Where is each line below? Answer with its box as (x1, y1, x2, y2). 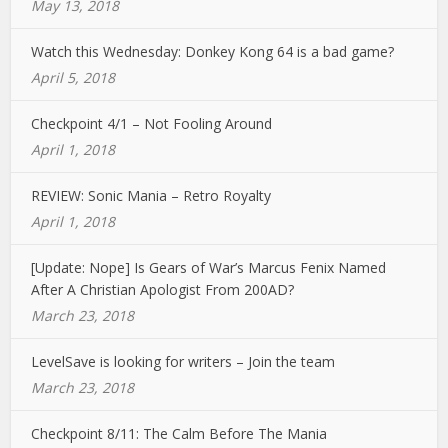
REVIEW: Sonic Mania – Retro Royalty (31, 186, 272, 205)
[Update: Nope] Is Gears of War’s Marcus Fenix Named (31, 258, 387, 277)
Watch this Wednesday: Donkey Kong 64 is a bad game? (31, 42, 395, 61)
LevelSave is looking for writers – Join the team (31, 352, 336, 371)
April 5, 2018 (31, 68, 116, 87)
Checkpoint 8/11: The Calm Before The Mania (31, 424, 328, 443)
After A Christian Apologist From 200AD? (31, 280, 295, 299)
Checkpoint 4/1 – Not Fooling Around (31, 114, 273, 133)
